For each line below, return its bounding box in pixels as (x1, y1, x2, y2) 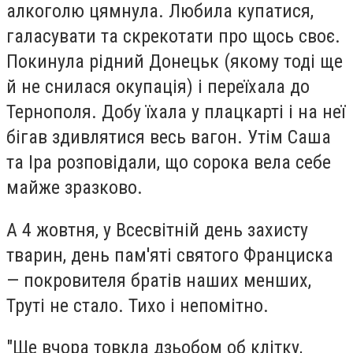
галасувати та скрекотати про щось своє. (6, 24, 340, 47)
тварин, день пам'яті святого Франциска (6, 243, 333, 266)
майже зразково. (6, 176, 143, 199)
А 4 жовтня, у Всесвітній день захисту (6, 218, 308, 241)
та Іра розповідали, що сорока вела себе (6, 150, 331, 173)
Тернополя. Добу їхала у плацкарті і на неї (6, 100, 345, 123)
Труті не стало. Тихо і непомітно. (6, 294, 269, 317)
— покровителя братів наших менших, (6, 269, 311, 292)
